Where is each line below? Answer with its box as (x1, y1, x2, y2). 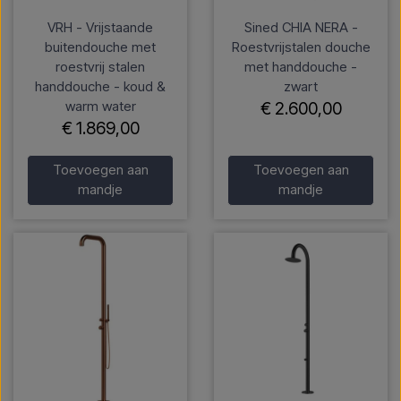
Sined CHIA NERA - (243, 18, 358, 36)
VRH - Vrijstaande (47, 18, 153, 36)
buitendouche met (45, 38, 156, 55)
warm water (64, 97, 136, 115)
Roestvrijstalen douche (231, 38, 371, 55)
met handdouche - (244, 57, 357, 75)
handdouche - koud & (35, 77, 166, 95)
